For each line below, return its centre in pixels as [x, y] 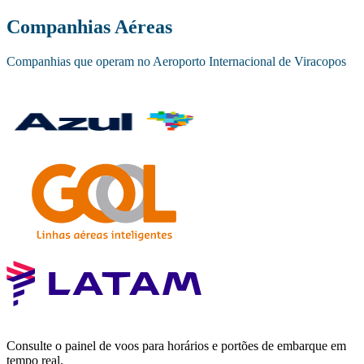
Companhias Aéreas [89, 27]
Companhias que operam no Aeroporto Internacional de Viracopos [176, 62]
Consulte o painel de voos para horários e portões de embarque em [176, 346]
